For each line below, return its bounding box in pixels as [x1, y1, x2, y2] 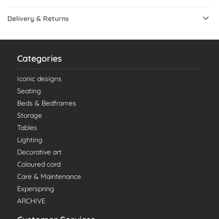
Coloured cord [17, 160, 61, 169]
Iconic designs [17, 74, 62, 84]
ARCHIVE [17, 197, 45, 206]
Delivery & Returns [7, 14, 69, 23]
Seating [17, 87, 41, 96]
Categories [17, 53, 62, 65]
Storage [17, 111, 42, 120]
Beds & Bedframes [17, 99, 76, 108]
